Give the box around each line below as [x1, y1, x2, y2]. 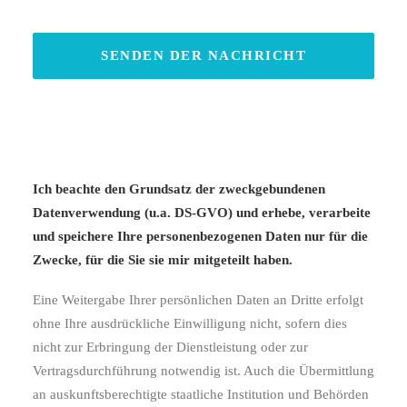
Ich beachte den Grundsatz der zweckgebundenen [33, 182, 325, 196]
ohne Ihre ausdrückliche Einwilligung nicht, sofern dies [33, 316, 347, 331]
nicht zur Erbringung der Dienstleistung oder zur [33, 340, 308, 354]
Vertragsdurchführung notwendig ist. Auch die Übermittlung [33, 363, 374, 378]
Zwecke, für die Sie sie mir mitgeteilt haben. [33, 253, 293, 267]
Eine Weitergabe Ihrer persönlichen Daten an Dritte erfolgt [33, 293, 363, 307]
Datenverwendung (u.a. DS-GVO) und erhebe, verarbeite [33, 205, 371, 220]
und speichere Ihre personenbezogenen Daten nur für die [33, 229, 368, 243]
